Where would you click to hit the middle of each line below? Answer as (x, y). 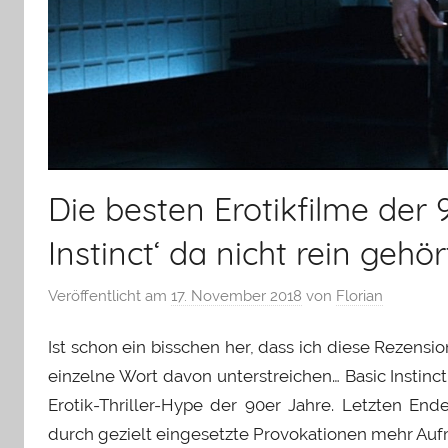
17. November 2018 (236, 295)
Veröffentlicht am (109, 295)
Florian (359, 295)
